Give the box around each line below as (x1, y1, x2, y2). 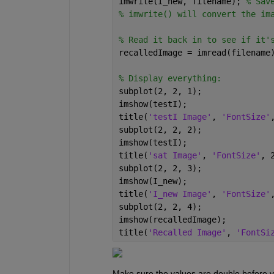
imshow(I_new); (118, 176, 187, 186)
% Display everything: (118, 73, 221, 83)
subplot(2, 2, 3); (118, 163, 202, 173)
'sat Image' (147, 150, 202, 160)
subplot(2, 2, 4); (118, 201, 202, 212)
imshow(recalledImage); (118, 214, 226, 224)
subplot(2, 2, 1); (118, 86, 202, 96)
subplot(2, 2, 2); (118, 124, 202, 135)
